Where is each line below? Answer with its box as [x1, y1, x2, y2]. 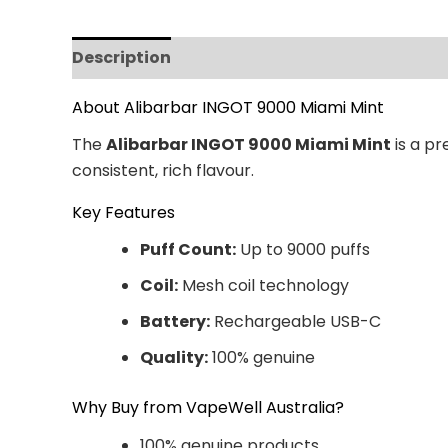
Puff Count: [140, 238, 236, 262]
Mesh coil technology [178, 274, 349, 298]
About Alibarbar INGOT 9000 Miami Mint [72, 96, 384, 119]
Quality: [140, 346, 208, 370]
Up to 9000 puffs [236, 238, 370, 262]
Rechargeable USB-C [210, 310, 381, 334]
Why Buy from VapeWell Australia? [72, 396, 344, 420]
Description [72, 46, 171, 69]
